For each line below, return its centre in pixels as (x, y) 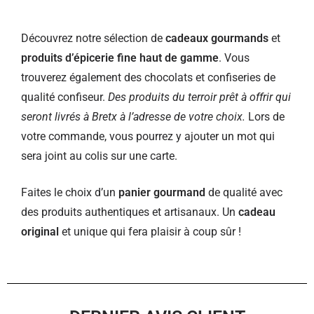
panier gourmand (162, 192)
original (40, 232)
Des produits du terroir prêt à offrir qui (199, 97)
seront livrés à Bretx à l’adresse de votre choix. (133, 117)
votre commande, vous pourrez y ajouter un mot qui (148, 136)
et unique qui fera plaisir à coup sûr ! (150, 232)
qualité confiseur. (64, 97)
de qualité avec (244, 192)
